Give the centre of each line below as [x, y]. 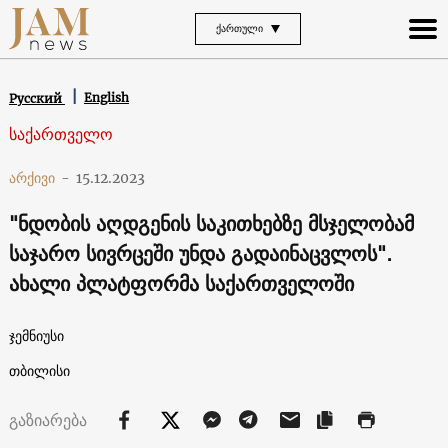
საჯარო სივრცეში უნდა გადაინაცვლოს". [200, 253]
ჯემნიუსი [36, 335]
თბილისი [39, 370]
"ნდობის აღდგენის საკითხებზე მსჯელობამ [211, 223]
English [106, 98]
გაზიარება [50, 419]
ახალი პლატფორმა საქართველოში [181, 283]
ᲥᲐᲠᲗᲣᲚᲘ [239, 28]
